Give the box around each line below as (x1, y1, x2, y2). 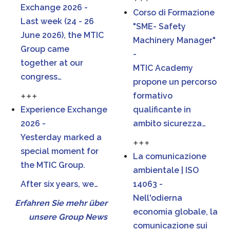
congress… (21, 72, 62, 82)
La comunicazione (133, 151, 206, 161)
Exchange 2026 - (21, 3, 88, 12)
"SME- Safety (133, 22, 186, 31)
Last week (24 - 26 (21, 16, 94, 26)
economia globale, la (133, 207, 218, 217)
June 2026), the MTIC (21, 30, 104, 40)
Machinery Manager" (133, 35, 216, 45)
